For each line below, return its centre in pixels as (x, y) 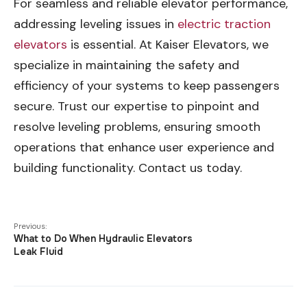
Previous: (30, 226)
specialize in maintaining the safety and (126, 65)
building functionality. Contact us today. (128, 168)
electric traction (224, 24)
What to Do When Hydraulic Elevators (103, 239)
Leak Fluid (38, 252)
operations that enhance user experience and (144, 148)
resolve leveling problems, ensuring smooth (137, 127)
